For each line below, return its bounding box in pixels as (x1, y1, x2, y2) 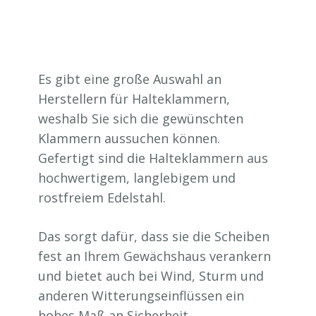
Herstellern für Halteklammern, (38, 90, 230, 108)
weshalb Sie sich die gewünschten (38, 110, 243, 128)
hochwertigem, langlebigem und (38, 169, 236, 187)
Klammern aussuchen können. (38, 130, 220, 147)
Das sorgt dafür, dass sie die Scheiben (38, 228, 269, 245)
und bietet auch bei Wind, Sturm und (38, 267, 264, 285)
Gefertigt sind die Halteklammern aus (38, 150, 268, 167)
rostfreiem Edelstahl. (38, 189, 166, 207)
